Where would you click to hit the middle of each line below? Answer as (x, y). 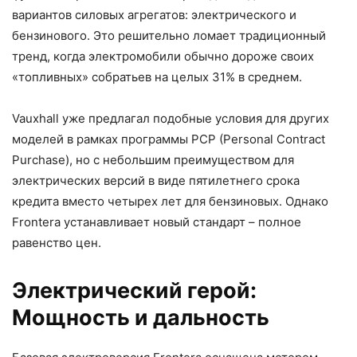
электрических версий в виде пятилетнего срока (156, 180)
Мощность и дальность (141, 317)
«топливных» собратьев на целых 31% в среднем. (157, 76)
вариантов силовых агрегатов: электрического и (154, 14)
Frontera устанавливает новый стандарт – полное (157, 222)
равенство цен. (57, 242)
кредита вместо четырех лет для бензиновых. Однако (170, 201)
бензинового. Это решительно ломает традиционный (169, 35)
